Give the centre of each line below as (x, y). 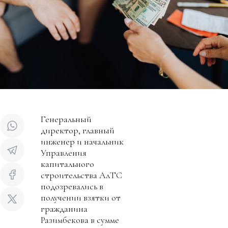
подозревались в (72, 186)
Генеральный (66, 119)
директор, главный (78, 130)
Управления (64, 152)
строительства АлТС (81, 175)
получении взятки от (81, 197)
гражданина (64, 208)
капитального (67, 164)
